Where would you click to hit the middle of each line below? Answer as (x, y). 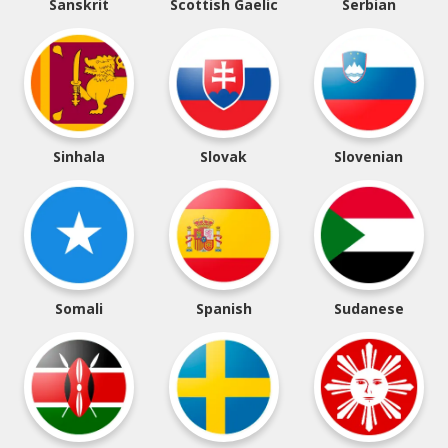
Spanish (223, 308)
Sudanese (368, 308)
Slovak (224, 156)
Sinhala (79, 156)
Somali (79, 308)
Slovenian (369, 156)
